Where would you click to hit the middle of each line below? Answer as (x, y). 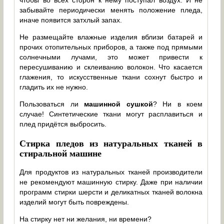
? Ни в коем (178, 104)
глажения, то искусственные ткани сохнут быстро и (111, 77)
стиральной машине (61, 153)
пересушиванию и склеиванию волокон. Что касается (111, 67)
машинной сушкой (118, 104)
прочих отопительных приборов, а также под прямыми (111, 47)
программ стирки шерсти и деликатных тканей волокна (111, 192)
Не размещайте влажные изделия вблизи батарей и (111, 37)
